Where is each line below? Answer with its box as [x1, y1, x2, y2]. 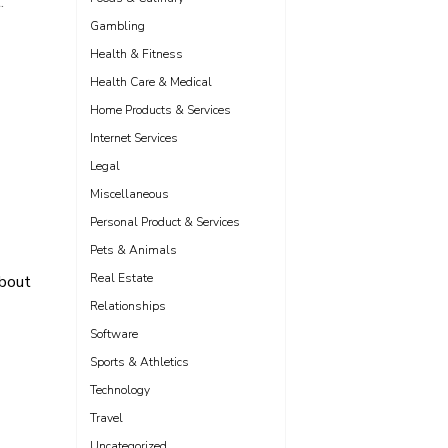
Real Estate [90, 270, 153, 286]
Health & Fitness [90, 46, 183, 62]
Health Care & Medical [90, 74, 212, 90]
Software [90, 326, 138, 342]
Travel [90, 410, 123, 426]
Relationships [90, 298, 166, 314]
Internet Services [90, 130, 178, 146]
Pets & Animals [90, 242, 177, 258]
